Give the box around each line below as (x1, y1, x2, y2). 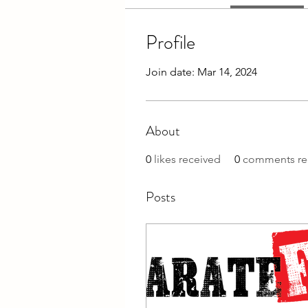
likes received (154, 152, 221, 166)
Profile (146, 28, 195, 56)
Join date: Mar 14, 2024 (146, 65, 257, 78)
